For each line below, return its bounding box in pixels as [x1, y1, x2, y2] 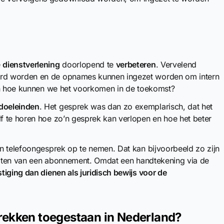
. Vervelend [155, 59, 197, 69]
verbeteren [115, 59, 156, 69]
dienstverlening [2, 59, 60, 69]
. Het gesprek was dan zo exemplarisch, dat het [39, 101, 213, 111]
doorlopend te [59, 59, 116, 69]
